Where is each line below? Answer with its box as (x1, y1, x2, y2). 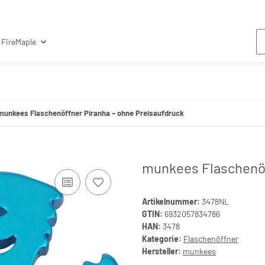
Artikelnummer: (142, 196, 202, 206)
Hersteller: (142, 245, 181, 256)
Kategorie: (142, 233, 183, 244)
